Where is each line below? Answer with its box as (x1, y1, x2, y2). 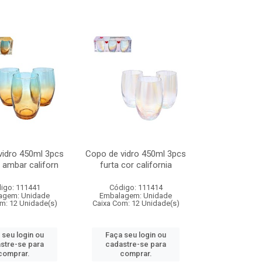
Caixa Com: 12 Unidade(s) (92, 199, 180, 208)
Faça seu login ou (105, 230, 167, 239)
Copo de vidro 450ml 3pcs (85, 149, 187, 159)
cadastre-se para (105, 240, 167, 249)
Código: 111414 (109, 183, 163, 192)
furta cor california (99, 160, 172, 170)
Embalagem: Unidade (99, 191, 173, 200)
